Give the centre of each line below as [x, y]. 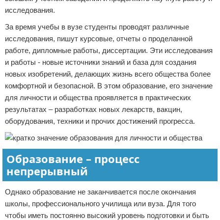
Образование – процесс [73, 159]
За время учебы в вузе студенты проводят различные [97, 27]
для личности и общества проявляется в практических [98, 97]
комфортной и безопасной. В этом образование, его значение [109, 86]
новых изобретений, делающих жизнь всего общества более [108, 74]
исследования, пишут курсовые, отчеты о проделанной [99, 39]
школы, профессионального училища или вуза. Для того [100, 204]
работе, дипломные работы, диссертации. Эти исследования [109, 50]
